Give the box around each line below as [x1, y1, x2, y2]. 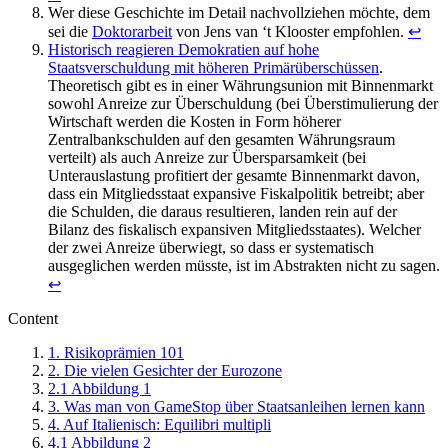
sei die [48, 23, 92, 41]
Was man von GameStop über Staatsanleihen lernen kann [64, 398, 425, 416]
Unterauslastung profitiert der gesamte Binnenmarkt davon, [48, 167, 420, 185]
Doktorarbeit [92, 23, 172, 41]
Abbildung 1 [71, 380, 151, 398]
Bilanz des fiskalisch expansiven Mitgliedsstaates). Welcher [48, 221, 421, 239]
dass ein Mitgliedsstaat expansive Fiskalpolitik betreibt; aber [48, 185, 424, 203]
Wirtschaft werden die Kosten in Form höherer [48, 113, 341, 131]
